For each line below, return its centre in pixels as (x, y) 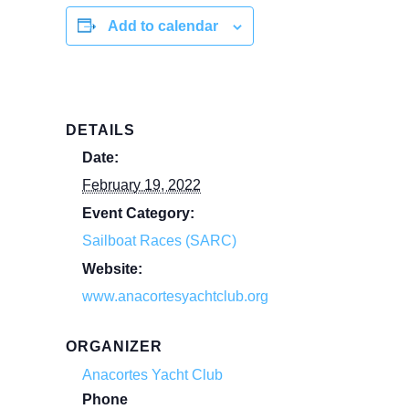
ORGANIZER (114, 346)
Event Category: (138, 213)
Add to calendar (163, 26)
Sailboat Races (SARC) (159, 241)
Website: (112, 269)
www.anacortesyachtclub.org (175, 296)
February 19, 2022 (142, 185)
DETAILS (100, 130)
